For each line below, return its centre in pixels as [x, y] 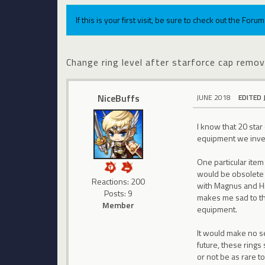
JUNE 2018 [214, 97]
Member [119, 205]
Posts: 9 [119, 193]
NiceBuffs [118, 98]
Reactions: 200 [119, 181]
